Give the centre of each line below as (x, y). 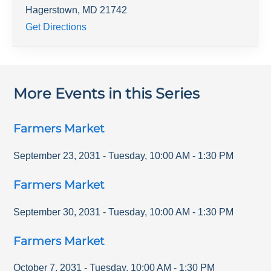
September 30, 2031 (57, 212)
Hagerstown (52, 10)
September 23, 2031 (57, 155)
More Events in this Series (107, 94)
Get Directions (56, 27)
